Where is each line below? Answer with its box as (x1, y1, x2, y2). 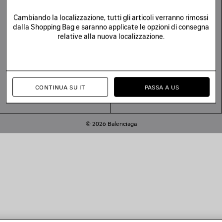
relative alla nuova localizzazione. (57, 32, 165, 41)
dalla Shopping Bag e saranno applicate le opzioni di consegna (12, 22, 209, 31)
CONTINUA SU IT (35, 83, 86, 91)
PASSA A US (144, 83, 179, 91)
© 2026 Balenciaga (85, 120, 137, 128)
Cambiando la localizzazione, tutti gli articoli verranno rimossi (13, 13, 209, 22)
